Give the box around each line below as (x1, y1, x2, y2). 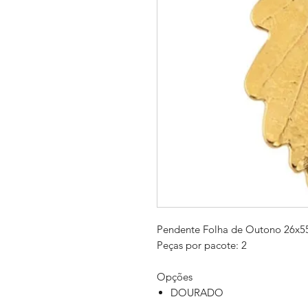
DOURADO (170, 286, 223, 300)
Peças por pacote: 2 (157, 239, 247, 252)
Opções (157, 270, 192, 284)
